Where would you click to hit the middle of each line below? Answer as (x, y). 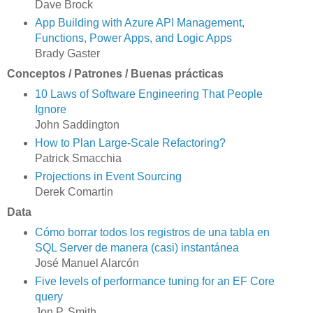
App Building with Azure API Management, (139, 23)
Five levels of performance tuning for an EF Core (154, 281)
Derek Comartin (74, 192)
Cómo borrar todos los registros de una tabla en (152, 232)
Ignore (50, 110)
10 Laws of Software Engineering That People (148, 94)
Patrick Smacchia (78, 159)
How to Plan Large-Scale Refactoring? (130, 143)
